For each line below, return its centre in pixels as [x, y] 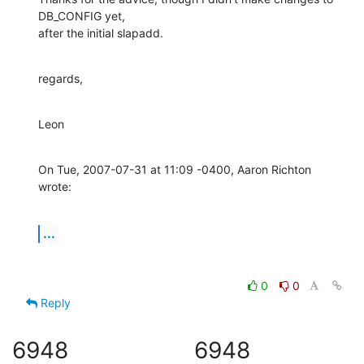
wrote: [55, 186]
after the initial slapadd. [101, 32]
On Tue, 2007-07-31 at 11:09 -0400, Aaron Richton [175, 169]
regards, [61, 78]
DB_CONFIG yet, [82, 15]
